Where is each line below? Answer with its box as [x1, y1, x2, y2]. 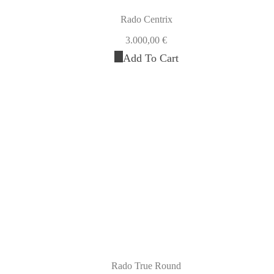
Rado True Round [111, 260, 181, 271]
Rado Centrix [120, 13, 172, 24]
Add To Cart [122, 51, 179, 64]
